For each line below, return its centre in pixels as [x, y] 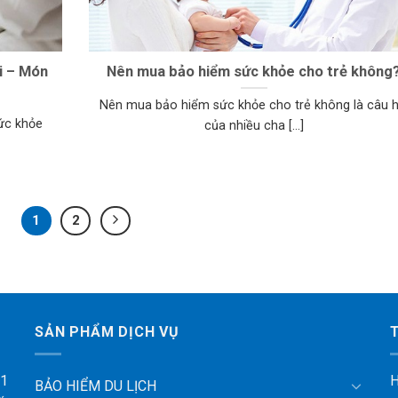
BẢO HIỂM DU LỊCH [95, 386]
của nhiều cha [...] [254, 126]
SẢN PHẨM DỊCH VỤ [107, 332]
